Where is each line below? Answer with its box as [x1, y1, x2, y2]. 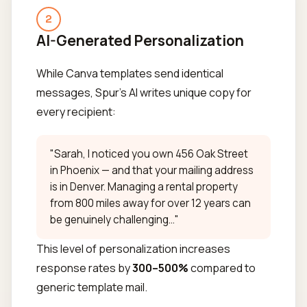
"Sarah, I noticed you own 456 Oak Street [50, 147, 248, 161]
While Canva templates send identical [36, 66, 223, 81]
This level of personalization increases [36, 241, 230, 256]
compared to [188, 260, 256, 275]
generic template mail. [36, 280, 147, 295]
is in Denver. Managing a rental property [50, 180, 238, 194]
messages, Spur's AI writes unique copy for [36, 85, 251, 100]
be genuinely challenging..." [50, 212, 179, 227]
